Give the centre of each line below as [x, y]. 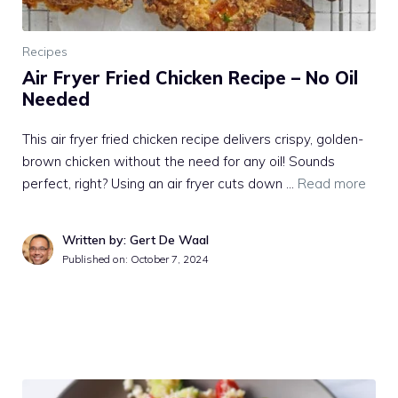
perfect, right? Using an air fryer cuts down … [160, 183]
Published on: [96, 259]
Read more [332, 183]
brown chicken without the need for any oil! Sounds [179, 161]
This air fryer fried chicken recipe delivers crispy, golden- [193, 139]
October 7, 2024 [169, 259]
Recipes [45, 51]
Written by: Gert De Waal [135, 239]
